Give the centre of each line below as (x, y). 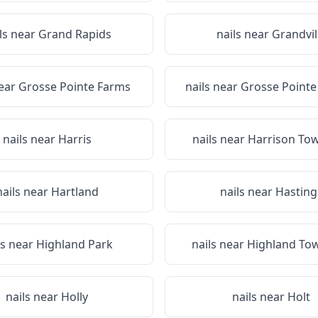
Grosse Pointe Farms (75, 87)
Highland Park (75, 244)
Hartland (75, 192)
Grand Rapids (75, 34)
